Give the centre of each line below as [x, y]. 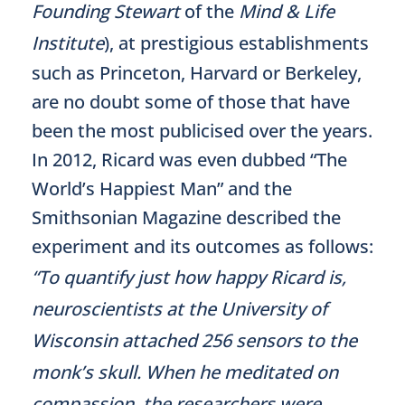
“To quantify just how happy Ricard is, [189, 277]
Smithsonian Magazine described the [186, 217]
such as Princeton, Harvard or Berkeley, [197, 73]
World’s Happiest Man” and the [162, 188]
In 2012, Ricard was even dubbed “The [189, 160]
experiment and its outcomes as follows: [202, 246]
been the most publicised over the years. [202, 131]
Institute [68, 43]
